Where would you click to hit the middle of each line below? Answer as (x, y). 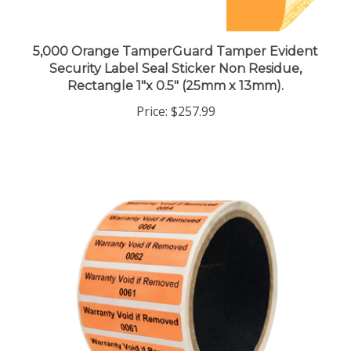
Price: (152, 98)
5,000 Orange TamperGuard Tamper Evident (175, 38)
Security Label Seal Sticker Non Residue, (175, 55)
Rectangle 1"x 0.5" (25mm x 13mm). (175, 72)
